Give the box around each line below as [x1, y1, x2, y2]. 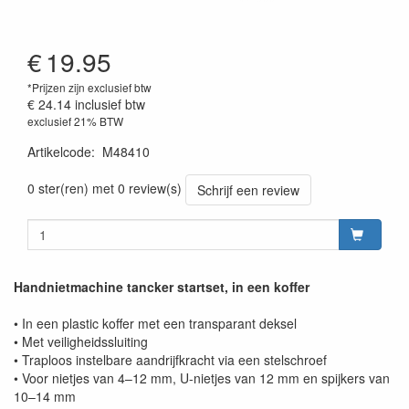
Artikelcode [27, 142, 91, 162]
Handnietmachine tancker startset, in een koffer [14, 278, 309, 297]
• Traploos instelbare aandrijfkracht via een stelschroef [14, 351, 327, 370]
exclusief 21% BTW [27, 113, 123, 130]
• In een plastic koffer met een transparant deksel [14, 314, 297, 333]
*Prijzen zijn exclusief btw [27, 79, 152, 96]
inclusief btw [75, 95, 145, 114]
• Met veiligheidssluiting [14, 332, 148, 351]
